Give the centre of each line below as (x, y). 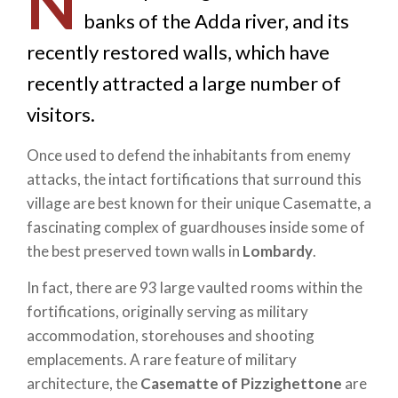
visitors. (61, 115)
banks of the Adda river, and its (216, 21)
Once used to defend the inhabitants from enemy (189, 155)
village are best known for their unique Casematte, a (199, 203)
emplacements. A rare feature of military (162, 360)
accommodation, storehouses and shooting (171, 336)
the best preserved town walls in (135, 251)
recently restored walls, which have (178, 52)
